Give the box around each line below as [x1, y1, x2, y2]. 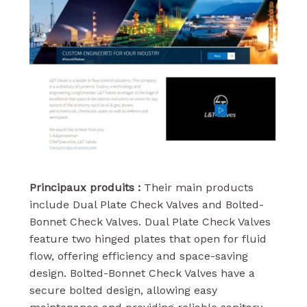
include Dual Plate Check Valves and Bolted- [29, 198, 264, 212]
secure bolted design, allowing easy [29, 284, 217, 297]
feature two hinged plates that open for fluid [29, 232, 267, 246]
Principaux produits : [29, 181, 140, 195]
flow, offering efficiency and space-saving [29, 249, 248, 263]
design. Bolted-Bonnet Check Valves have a [29, 267, 255, 280]
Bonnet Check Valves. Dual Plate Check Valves [29, 215, 271, 229]
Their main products [140, 181, 254, 195]
